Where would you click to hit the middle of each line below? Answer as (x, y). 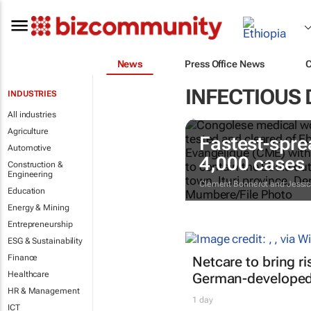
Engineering (30, 174)
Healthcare (28, 274)
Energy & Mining (39, 208)
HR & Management (44, 291)
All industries (32, 115)
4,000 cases (252, 163)
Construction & (35, 165)
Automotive (30, 148)
